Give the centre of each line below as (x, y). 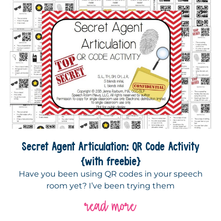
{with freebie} (110, 161)
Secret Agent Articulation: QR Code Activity (110, 146)
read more (110, 206)
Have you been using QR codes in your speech (110, 174)
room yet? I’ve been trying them (110, 185)
